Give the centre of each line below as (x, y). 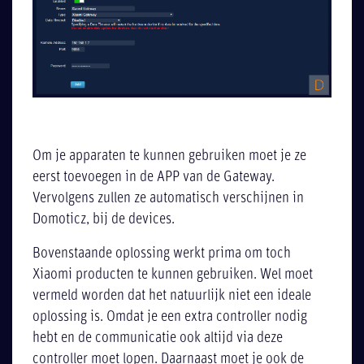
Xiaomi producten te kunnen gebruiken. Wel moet (173, 275)
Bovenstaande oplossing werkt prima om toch (162, 254)
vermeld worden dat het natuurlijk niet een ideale (172, 297)
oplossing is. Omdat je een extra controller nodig (170, 318)
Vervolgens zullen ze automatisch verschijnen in (169, 198)
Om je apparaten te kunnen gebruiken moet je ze (170, 156)
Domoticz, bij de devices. (104, 219)
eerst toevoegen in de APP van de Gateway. (154, 177)
